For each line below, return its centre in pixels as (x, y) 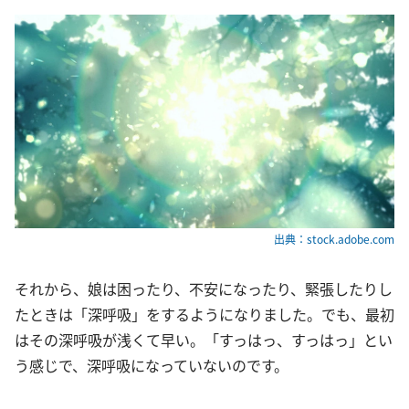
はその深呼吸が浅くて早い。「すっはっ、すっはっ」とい (204, 340)
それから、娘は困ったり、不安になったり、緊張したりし (204, 289)
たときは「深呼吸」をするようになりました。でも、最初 (204, 315)
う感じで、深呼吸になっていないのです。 (152, 366)
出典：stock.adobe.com (334, 239)
